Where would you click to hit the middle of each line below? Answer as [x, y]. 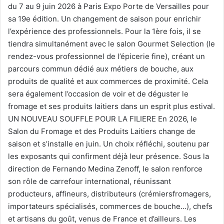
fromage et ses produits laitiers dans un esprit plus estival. [111, 106]
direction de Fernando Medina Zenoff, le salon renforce [105, 168]
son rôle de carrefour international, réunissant [89, 181]
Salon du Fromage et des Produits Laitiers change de [102, 131]
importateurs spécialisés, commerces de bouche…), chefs [110, 206]
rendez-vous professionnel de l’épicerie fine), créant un [106, 56]
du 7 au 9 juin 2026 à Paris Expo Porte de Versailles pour [108, 6]
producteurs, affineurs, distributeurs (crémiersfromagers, [109, 193]
